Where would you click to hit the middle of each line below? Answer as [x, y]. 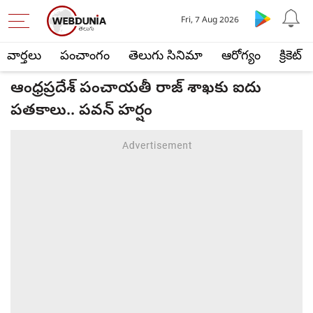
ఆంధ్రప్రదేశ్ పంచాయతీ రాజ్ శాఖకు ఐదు [136, 89]
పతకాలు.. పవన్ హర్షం [81, 112]
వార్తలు [24, 57]
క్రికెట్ [291, 57]
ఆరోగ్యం [241, 57]
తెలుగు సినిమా [166, 57]
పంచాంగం [85, 57]
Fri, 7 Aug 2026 [210, 21]
